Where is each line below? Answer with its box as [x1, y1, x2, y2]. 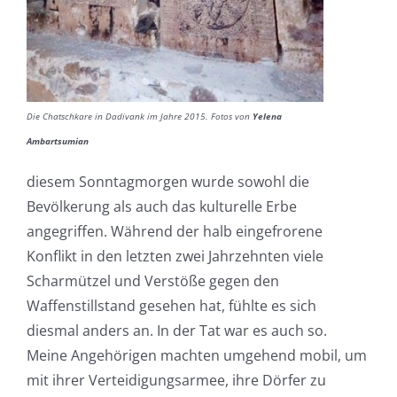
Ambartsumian [26, 134, 89, 147]
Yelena [252, 109, 282, 122]
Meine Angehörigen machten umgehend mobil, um [26, 345, 367, 365]
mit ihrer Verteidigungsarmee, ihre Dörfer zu [26, 370, 326, 390]
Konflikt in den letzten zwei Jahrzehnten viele [26, 245, 323, 266]
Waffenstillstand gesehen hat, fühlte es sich [26, 295, 316, 315]
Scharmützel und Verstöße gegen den [26, 270, 279, 291]
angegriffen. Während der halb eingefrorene [26, 221, 323, 241]
